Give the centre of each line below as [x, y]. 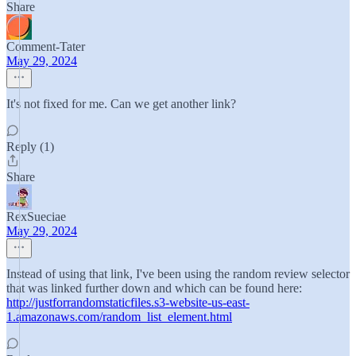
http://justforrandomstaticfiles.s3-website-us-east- [128, 302]
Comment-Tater [46, 46]
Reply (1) [30, 147]
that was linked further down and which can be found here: [154, 288]
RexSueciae [36, 217]
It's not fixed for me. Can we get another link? [121, 104]
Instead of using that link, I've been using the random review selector [178, 274]
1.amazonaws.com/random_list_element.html [119, 317]
